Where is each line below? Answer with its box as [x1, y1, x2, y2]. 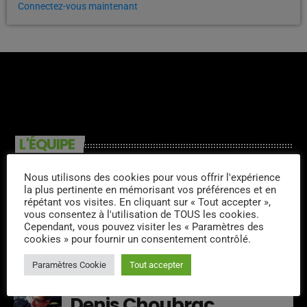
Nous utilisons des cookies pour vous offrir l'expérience [24, 171, 280, 184]
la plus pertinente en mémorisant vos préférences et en [24, 183, 276, 196]
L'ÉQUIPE [19, 134, 75, 155]
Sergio [70, 231, 125, 257]
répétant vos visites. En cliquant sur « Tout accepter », [24, 195, 271, 208]
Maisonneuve [70, 182, 192, 208]
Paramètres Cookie [32, 259, 106, 270]
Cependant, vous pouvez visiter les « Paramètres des [24, 220, 264, 233]
